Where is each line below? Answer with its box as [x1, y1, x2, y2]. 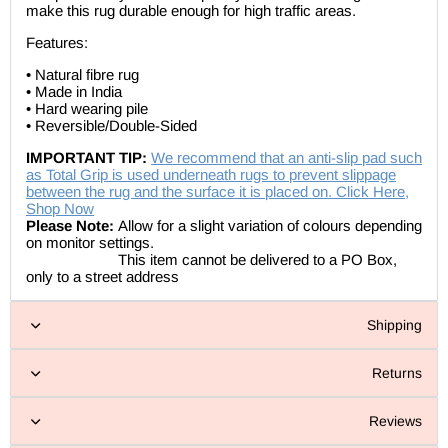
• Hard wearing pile [26, 100, 148, 118]
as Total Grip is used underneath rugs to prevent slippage [26, 166, 396, 184]
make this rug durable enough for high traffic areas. [26, 2, 356, 20]
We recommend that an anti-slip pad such [151, 149, 422, 167]
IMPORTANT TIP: [26, 149, 147, 167]
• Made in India [26, 83, 122, 101]
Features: [26, 34, 88, 52]
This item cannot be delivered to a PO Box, [26, 251, 397, 269]
